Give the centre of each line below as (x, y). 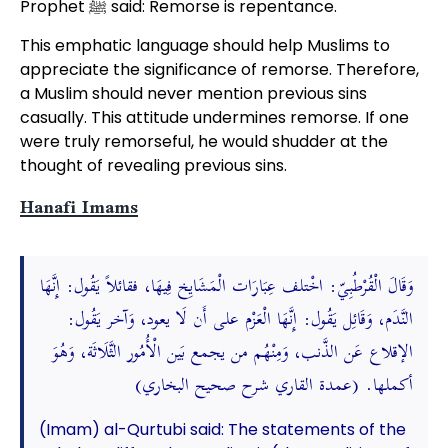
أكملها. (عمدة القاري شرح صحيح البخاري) (274, 386)
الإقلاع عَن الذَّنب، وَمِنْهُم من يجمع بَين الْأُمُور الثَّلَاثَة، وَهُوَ (233, 353)
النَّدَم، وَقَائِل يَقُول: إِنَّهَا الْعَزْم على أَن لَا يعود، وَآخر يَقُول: (240, 320)
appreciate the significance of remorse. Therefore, (219, 69)
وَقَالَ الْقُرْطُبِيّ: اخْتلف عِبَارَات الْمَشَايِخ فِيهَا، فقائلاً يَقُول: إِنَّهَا (227, 287)
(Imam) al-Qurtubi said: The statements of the (222, 429)
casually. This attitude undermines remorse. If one (214, 117)
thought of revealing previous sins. (153, 165)
